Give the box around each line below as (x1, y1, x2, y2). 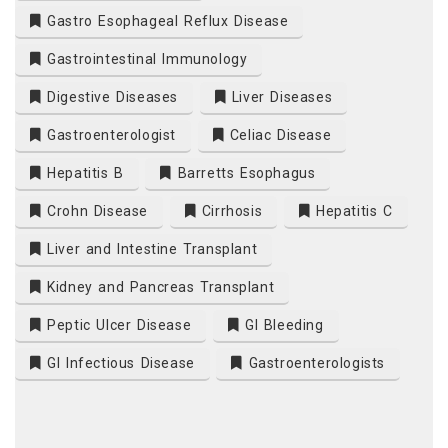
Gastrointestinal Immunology (41, 51, 248, 68)
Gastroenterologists (243, 355, 386, 372)
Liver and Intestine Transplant (41, 241, 258, 258)
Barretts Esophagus (172, 165, 316, 182)
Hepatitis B (41, 165, 124, 182)
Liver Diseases (226, 89, 333, 106)
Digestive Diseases (41, 89, 179, 106)
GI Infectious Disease (41, 355, 195, 372)
